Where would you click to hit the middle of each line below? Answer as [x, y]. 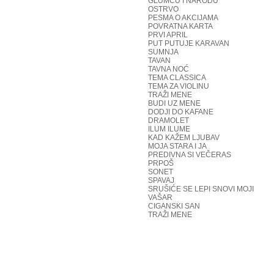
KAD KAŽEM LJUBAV [184, 138]
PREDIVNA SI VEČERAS [190, 155]
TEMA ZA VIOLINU [179, 86]
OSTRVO [163, 9]
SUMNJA [163, 52]
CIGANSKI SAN [174, 206]
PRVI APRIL [168, 35]
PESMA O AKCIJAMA [183, 18]
